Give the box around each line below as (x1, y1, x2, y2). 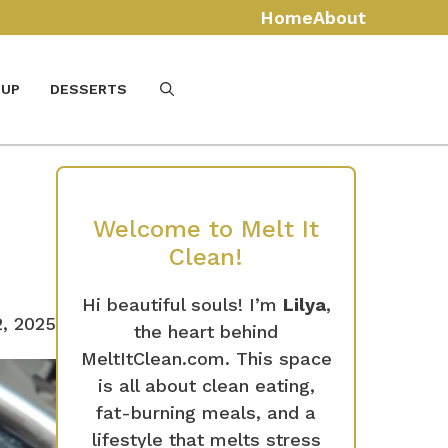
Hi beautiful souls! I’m (81, 293, 283, 315)
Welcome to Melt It (93, 214, 319, 243)
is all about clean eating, (97, 374, 315, 396)
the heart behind (134, 320, 278, 342)
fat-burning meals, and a (96, 401, 316, 423)
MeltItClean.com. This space (80, 347, 332, 369)
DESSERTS (50, 81, 127, 98)
